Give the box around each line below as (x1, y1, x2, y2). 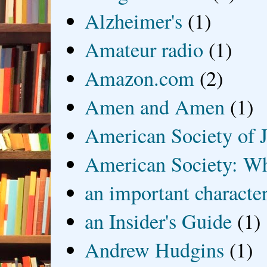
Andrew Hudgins (85, 236, 225, 264)
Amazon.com (85, 64, 195, 92)
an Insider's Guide (85, 207, 232, 235)
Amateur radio (85, 36, 204, 64)
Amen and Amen (85, 93, 225, 121)
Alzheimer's (85, 7, 183, 35)
